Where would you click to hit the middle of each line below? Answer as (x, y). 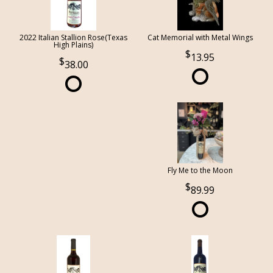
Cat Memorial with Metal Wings (200, 37)
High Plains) (74, 44)
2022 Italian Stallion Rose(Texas (74, 37)
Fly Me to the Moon (200, 171)
